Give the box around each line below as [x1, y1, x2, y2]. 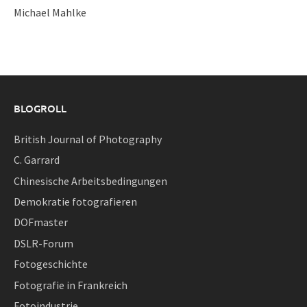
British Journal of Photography [14, 132, 162, 146]
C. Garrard [14, 153, 60, 167]
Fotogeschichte [14, 257, 88, 271]
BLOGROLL [14, 101, 66, 115]
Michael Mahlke [14, 5, 86, 19]
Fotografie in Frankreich [14, 278, 127, 292]
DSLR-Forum [14, 236, 73, 250]
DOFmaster [14, 215, 68, 230]
